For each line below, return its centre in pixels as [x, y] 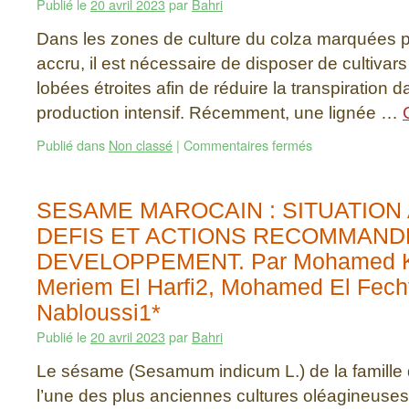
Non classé [141, 145]
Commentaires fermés [248, 145]
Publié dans [71, 145]
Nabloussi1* [99, 312]
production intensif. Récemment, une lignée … [220, 112]
